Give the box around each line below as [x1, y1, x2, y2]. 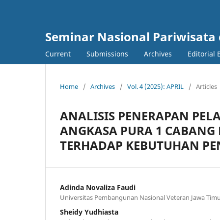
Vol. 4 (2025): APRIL [127, 82, 184, 91]
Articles [196, 82, 217, 91]
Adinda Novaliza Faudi [60, 182, 136, 192]
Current [45, 49, 71, 58]
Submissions [86, 49, 128, 58]
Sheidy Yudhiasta [60, 207, 118, 217]
